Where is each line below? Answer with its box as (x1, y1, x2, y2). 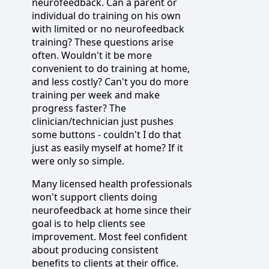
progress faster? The (32, 101, 126, 115)
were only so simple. (32, 154, 124, 168)
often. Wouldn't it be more (32, 48, 152, 62)
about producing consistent (32, 243, 159, 256)
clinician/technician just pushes (32, 114, 174, 128)
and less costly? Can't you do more (32, 74, 189, 88)
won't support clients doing (32, 190, 157, 204)
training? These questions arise (32, 35, 174, 49)
